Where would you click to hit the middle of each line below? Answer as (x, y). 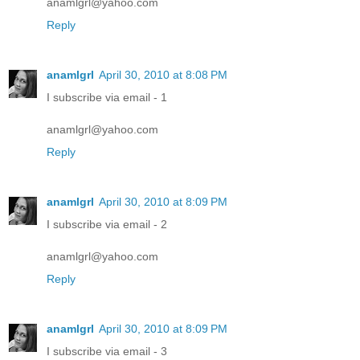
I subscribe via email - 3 (107, 351)
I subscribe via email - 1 (107, 97)
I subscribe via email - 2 (107, 224)
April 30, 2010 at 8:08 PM (163, 74)
